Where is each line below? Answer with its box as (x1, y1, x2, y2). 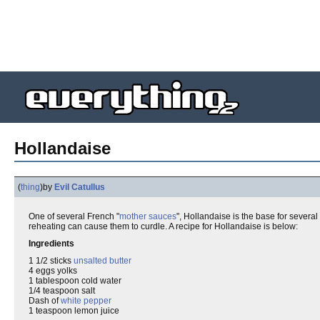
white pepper (61, 296, 111, 306)
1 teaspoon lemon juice (29, 306, 119, 316)
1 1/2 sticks (29, 256, 74, 266)
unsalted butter (74, 256, 131, 266)
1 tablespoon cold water (29, 276, 121, 286)
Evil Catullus (54, 182, 105, 192)
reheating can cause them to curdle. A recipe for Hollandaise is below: (29, 221, 298, 231)
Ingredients (29, 239, 74, 249)
